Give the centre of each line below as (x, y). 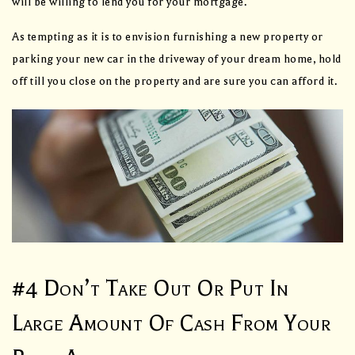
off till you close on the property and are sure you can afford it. (174, 82)
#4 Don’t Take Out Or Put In (151, 288)
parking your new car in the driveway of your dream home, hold (177, 59)
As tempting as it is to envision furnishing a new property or (168, 37)
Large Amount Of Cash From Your (171, 323)
